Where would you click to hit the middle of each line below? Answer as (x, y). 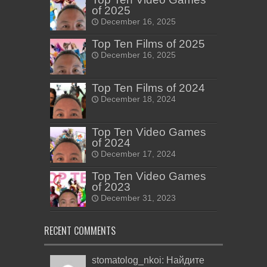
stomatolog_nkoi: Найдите (148, 260)
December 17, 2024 (138, 154)
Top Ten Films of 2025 (148, 44)
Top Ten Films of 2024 (148, 88)
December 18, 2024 (138, 100)
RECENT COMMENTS (80, 231)
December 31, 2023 (138, 198)
